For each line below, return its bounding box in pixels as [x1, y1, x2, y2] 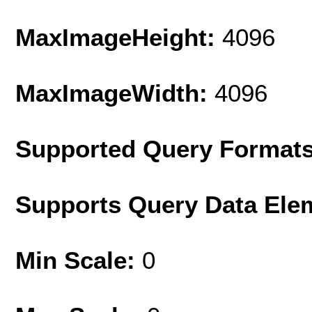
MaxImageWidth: [15, 79, 214, 107]
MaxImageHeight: [15, 23, 222, 51]
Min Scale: [15, 246, 142, 274]
